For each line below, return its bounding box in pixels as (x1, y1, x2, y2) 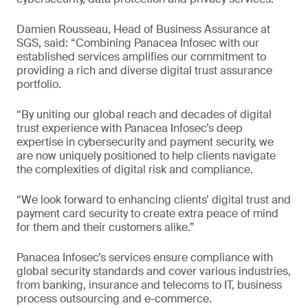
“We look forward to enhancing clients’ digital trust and (16, 192, 291, 207)
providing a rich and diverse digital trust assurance (16, 63, 272, 78)
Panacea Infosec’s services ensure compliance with (16, 250, 273, 265)
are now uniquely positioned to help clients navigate (16, 148, 276, 163)
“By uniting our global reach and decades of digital (16, 107, 272, 122)
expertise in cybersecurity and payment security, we (16, 135, 274, 149)
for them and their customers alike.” (16, 220, 195, 234)
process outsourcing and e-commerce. (16, 291, 212, 306)
